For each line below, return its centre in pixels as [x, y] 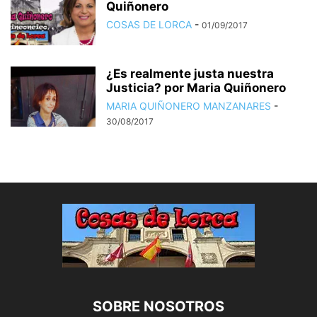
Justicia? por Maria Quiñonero [196, 87]
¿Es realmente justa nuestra [190, 73]
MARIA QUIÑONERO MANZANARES [189, 105]
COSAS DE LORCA [149, 24]
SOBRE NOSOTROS [158, 306]
